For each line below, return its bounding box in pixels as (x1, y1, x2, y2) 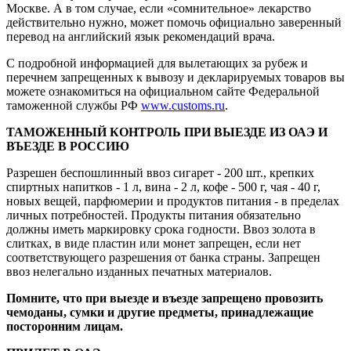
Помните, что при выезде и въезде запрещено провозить (6, 291, 323, 305)
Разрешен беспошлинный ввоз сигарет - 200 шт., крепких (6, 165, 314, 179)
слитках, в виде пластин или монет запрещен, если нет (6, 236, 301, 250)
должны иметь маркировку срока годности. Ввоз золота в (6, 222, 316, 236)
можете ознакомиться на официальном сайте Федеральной (6, 84, 320, 98)
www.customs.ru (141, 98, 225, 112)
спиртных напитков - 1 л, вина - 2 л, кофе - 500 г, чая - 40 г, (6, 179, 320, 194)
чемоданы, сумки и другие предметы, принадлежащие (6, 305, 313, 319)
